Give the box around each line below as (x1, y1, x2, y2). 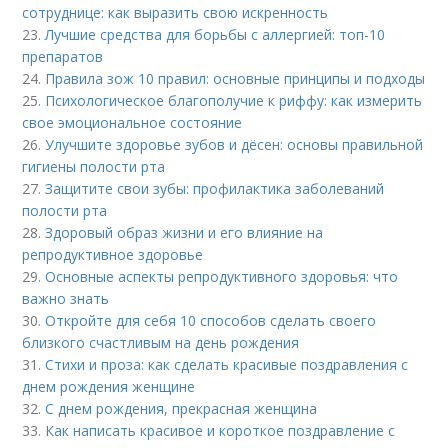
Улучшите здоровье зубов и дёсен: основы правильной (45, 134, 424, 154)
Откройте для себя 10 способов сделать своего (45, 310, 377, 330)
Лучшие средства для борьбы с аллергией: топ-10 (45, 24, 386, 44)
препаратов (22, 46, 104, 66)
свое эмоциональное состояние (22, 112, 243, 132)
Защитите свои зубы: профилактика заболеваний (45, 178, 385, 198)
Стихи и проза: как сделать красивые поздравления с (45, 354, 409, 374)
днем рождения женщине (22, 376, 196, 396)
